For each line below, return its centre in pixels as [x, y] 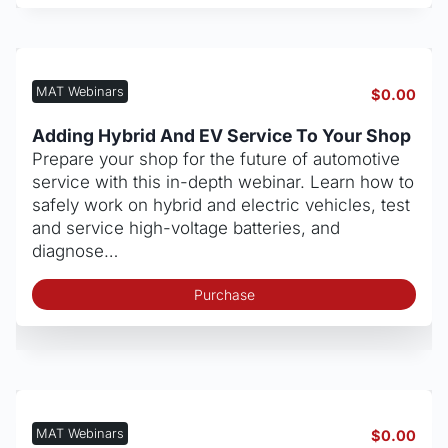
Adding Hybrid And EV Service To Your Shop [221, 136]
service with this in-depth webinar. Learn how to [223, 182]
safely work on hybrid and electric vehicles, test [221, 205]
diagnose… [75, 251]
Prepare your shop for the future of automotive [216, 159]
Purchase [224, 294]
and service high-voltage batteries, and [186, 228]
